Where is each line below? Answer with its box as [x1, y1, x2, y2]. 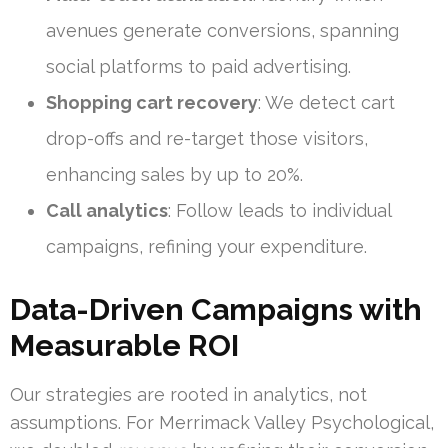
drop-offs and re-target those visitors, [46, 128, 368, 150]
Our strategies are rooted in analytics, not [10, 384, 367, 406]
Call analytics [46, 200, 168, 222]
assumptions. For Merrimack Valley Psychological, [10, 412, 434, 434]
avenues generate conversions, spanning [46, 20, 399, 42]
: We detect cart [258, 92, 395, 114]
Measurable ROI [10, 328, 239, 364]
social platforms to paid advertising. [46, 56, 351, 78]
